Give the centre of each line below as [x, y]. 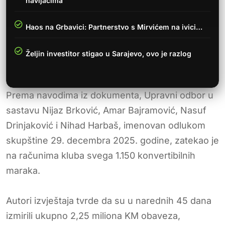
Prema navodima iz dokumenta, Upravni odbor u [110, 95]
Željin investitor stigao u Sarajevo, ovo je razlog [108, 53]
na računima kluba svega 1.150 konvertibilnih [101, 155]
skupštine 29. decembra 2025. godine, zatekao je [113, 140]
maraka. [23, 170]
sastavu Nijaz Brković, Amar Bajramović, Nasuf [106, 110]
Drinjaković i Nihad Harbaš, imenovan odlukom [106, 125]
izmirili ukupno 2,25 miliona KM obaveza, [93, 215]
